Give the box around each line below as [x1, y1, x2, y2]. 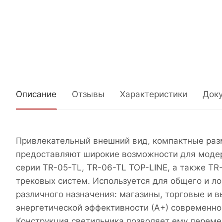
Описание [16, 89, 56, 100]
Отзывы [72, 89, 105, 100]
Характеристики [120, 89, 187, 100]
